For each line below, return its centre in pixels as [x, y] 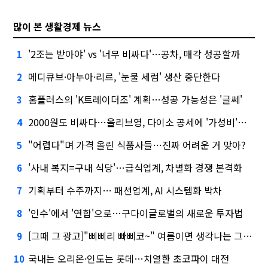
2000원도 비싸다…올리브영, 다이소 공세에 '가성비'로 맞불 [133, 122]
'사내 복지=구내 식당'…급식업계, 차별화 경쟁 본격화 [135, 167]
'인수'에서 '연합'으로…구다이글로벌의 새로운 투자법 [136, 213]
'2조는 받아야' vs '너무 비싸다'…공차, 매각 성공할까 [134, 54]
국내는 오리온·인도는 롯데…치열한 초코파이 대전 [129, 258]
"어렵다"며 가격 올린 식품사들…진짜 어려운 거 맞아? [137, 144]
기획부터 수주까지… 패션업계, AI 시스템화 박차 [125, 190]
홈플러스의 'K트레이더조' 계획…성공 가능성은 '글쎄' [135, 99]
